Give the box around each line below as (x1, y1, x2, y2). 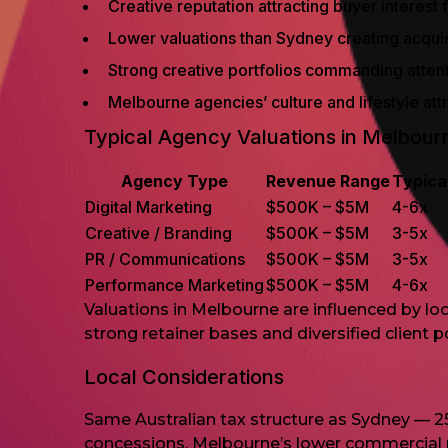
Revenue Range (266, 171, 390, 191)
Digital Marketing (85, 197, 212, 217)
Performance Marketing (85, 275, 264, 295)
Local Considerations (84, 365, 284, 389)
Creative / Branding (85, 223, 232, 243)
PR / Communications (85, 249, 245, 269)
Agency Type (121, 171, 228, 191)
